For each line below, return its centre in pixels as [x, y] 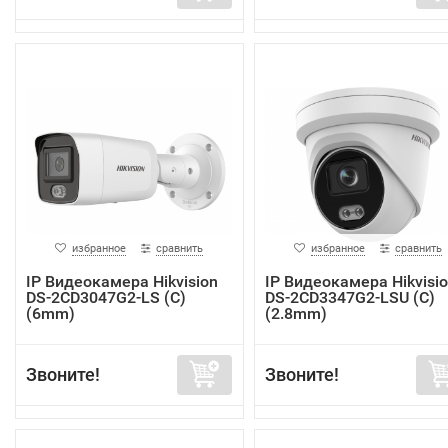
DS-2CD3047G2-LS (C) [106, 297]
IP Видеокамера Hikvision [122, 281]
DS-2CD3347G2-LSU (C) [349, 297]
